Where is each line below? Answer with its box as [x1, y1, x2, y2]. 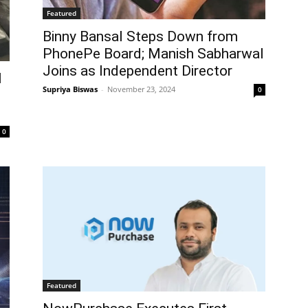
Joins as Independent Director [43, 63, 232, 80]
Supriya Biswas [43, 84, 98, 95]
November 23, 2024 [107, 84, 175, 95]
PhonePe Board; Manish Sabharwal [43, 45, 264, 63]
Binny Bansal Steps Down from [43, 28, 238, 45]
